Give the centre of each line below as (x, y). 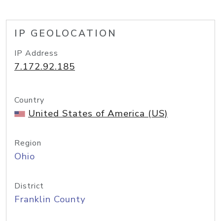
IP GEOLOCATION (66, 34)
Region (28, 143)
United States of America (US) (98, 113)
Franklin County (50, 199)
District (29, 186)
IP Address (36, 53)
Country (29, 100)
